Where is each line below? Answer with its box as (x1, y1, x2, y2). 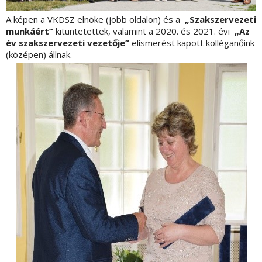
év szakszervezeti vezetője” (6, 36, 129, 49)
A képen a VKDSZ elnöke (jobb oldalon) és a (6, 13, 185, 25)
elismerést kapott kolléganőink (129, 36, 254, 49)
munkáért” (6, 25, 53, 37)
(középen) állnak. (6, 48, 72, 60)
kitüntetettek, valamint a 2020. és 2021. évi (53, 25, 235, 37)
